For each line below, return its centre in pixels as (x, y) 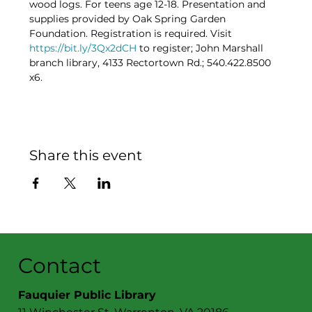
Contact (60, 265)
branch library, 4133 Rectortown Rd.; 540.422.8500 (152, 63)
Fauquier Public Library (87, 295)
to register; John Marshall (202, 48)
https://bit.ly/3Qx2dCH (83, 48)
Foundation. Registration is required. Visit (132, 34)
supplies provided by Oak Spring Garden (129, 19)
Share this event (86, 156)
